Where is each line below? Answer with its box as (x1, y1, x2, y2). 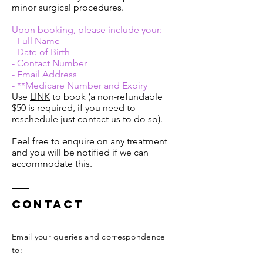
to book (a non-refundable (50, 90, 163, 102)
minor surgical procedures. (12, 1, 124, 13)
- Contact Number (12, 57, 87, 69)
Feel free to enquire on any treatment (12, 135, 167, 147)
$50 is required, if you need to (12, 102, 136, 113)
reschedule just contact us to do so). (12, 113, 163, 124)
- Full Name (12, 35, 60, 46)
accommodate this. (12, 157, 92, 169)
